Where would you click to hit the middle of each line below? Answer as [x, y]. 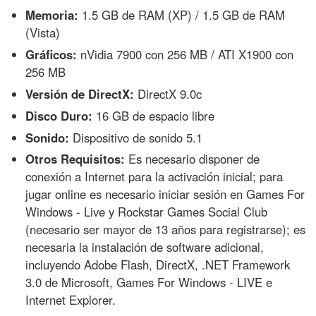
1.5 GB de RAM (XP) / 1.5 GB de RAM [182, 15]
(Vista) [43, 33]
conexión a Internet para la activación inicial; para [154, 177]
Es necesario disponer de [193, 159]
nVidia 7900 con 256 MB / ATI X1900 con [186, 54]
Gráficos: [51, 54]
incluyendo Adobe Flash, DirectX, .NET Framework [158, 265]
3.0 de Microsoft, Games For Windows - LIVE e [149, 282]
